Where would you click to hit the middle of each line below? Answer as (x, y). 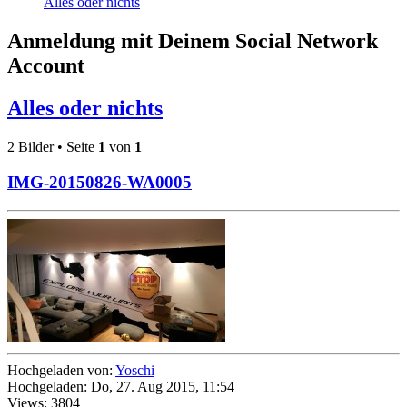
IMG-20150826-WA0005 (99, 183)
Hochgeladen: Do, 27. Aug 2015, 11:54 (121, 387)
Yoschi (135, 371)
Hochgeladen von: (61, 371)
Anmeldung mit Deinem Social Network (193, 41)
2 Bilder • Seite (53, 146)
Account (46, 66)
